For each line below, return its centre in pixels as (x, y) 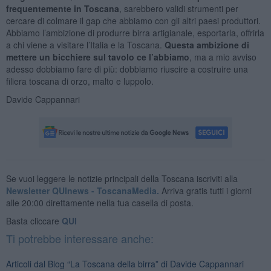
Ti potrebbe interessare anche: (80, 238)
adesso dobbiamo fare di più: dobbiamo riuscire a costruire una (127, 69)
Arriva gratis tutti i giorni (205, 190)
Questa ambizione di (207, 44)
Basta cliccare (34, 220)
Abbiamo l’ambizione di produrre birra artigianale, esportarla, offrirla (135, 32)
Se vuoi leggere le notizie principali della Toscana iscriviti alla (122, 178)
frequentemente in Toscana (62, 8)
